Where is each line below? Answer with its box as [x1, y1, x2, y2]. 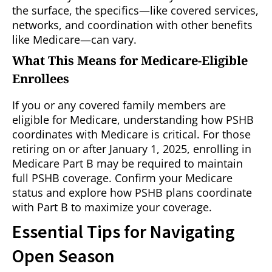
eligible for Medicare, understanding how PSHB [12, 112, 254, 127]
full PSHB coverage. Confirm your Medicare [12, 171, 233, 186]
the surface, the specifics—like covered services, [12, 3, 259, 18]
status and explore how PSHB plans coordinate [12, 185, 252, 200]
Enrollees [12, 70, 69, 87]
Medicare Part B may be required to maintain [12, 156, 243, 171]
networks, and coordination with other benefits [12, 18, 253, 33]
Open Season [12, 244, 115, 268]
